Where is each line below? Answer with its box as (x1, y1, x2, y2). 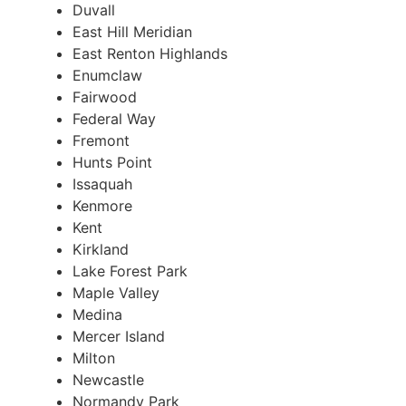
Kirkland (72, 239, 129, 258)
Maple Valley (72, 283, 159, 302)
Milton (72, 348, 115, 367)
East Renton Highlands (72, 43, 227, 63)
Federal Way (72, 109, 156, 128)
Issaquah (72, 174, 132, 193)
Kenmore (72, 196, 132, 215)
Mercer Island (72, 326, 165, 345)
